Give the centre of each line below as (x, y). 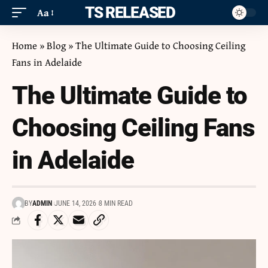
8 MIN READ (116, 204)
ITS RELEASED (130, 13)
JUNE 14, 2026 (75, 204)
